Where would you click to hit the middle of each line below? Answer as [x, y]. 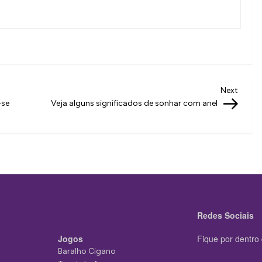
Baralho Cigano [87, 251]
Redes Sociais [225, 215]
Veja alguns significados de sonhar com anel [134, 103]
